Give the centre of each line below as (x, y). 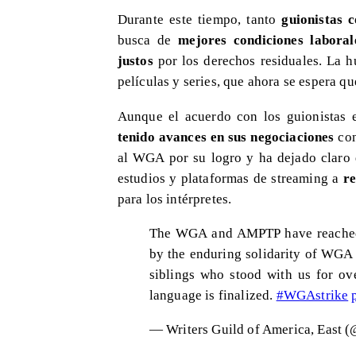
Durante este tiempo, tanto (197, 19)
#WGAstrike (312, 295)
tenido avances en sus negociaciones (226, 136)
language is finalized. (213, 295)
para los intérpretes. (174, 198)
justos (137, 61)
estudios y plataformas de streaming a (228, 178)
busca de (148, 40)
